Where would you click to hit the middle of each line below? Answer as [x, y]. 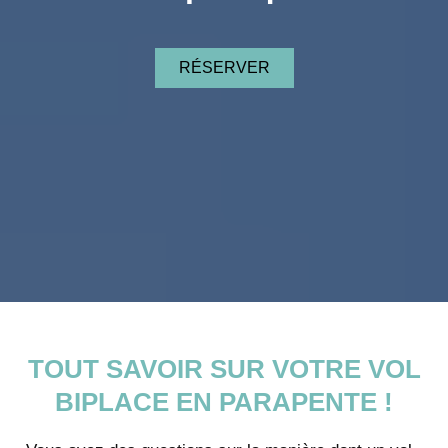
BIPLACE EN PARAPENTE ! [224, 402]
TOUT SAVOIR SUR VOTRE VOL [224, 369]
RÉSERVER [224, 67]
